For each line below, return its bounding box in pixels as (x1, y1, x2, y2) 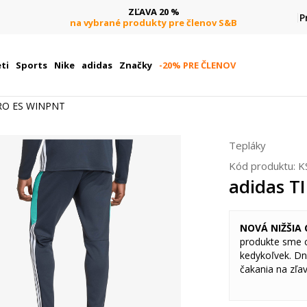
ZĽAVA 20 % (127, 5, 180, 18)
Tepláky (229, 138, 266, 152)
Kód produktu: (229, 159, 298, 173)
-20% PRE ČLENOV (158, 59, 236, 71)
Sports (15, 59, 47, 71)
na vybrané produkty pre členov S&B (70, 16, 237, 29)
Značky (119, 59, 152, 71)
